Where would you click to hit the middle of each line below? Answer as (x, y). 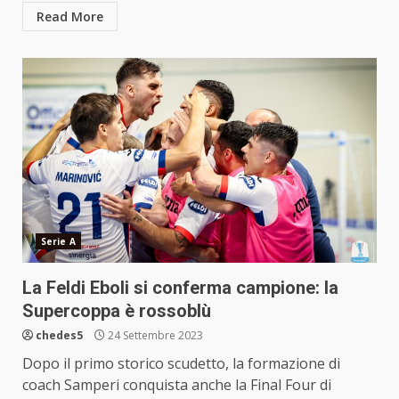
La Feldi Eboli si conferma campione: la (180, 287)
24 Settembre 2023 (154, 335)
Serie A (58, 241)
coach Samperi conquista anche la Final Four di (177, 384)
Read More (70, 16)
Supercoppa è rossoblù (117, 310)
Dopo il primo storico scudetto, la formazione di (181, 363)
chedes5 (59, 335)
